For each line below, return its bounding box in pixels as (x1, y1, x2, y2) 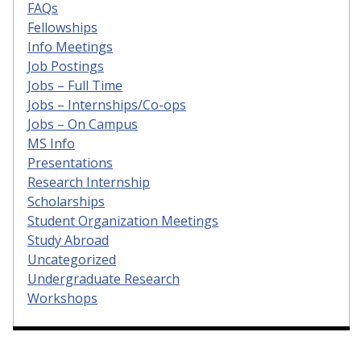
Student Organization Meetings (27, 211, 218, 230)
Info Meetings (27, 37, 113, 56)
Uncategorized (27, 250, 116, 268)
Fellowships (27, 18, 98, 36)
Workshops (27, 288, 98, 307)
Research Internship (27, 172, 150, 191)
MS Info (27, 134, 75, 152)
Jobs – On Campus (27, 114, 138, 133)
